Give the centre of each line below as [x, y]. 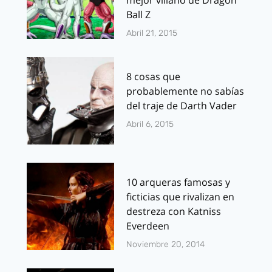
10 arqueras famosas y [178, 182]
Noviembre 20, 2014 [165, 244]
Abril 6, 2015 [150, 124]
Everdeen [148, 226]
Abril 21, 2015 [152, 33]
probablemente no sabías [185, 91]
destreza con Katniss [174, 211]
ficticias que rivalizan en [180, 196]
